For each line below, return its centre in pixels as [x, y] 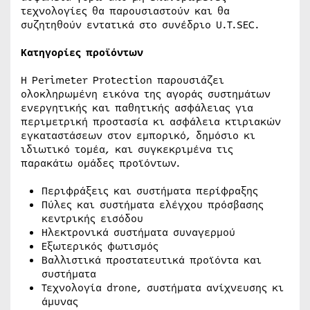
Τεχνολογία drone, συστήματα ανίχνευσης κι [163, 288]
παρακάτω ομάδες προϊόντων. [101, 163]
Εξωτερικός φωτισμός [100, 246]
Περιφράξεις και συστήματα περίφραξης [150, 191]
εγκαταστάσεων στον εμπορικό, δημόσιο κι [138, 136]
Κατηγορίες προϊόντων [82, 53]
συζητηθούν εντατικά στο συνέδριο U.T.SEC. [140, 25]
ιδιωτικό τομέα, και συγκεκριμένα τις [127, 149]
